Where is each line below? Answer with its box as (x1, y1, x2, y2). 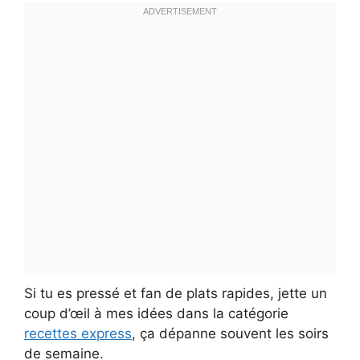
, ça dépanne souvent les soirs (132, 325, 329, 342)
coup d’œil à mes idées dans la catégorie (24, 305, 288, 321)
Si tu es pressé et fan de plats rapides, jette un (24, 284, 327, 301)
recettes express (24, 325, 132, 342)
